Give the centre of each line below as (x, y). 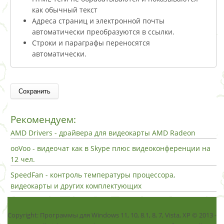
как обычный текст (65, 10)
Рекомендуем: (43, 119)
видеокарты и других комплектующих (76, 185)
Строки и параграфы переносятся (91, 43)
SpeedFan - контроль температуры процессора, (93, 174)
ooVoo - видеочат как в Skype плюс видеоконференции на (110, 148)
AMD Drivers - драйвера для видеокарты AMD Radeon (103, 132)
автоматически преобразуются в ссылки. (103, 32)
